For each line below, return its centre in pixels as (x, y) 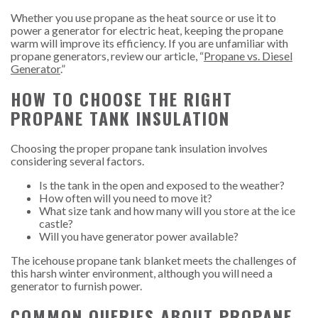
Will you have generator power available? (139, 236)
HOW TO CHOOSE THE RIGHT (122, 99)
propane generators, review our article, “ (107, 56)
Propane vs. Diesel (248, 56)
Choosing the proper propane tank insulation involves (139, 148)
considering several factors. (78, 161)
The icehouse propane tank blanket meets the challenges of (154, 261)
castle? (56, 224)
